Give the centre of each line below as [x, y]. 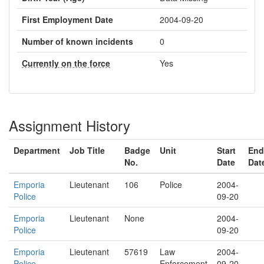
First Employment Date [67, 19]
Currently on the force [66, 63]
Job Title [87, 150]
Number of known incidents [77, 41]
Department [37, 150]
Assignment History [70, 125]
